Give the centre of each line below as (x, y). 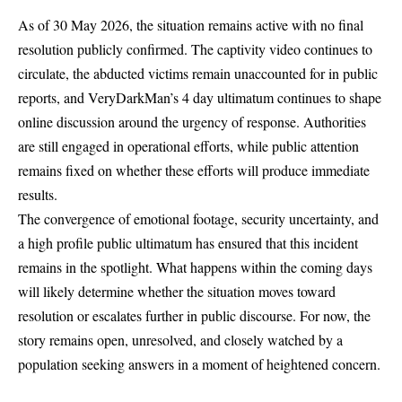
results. (38, 194)
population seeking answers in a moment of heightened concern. (199, 363)
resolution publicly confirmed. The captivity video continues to (195, 48)
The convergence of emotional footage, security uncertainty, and (198, 218)
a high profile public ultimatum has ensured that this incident (188, 242)
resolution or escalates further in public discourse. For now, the (194, 315)
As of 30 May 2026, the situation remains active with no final (191, 24)
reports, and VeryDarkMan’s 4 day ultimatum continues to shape (200, 97)
